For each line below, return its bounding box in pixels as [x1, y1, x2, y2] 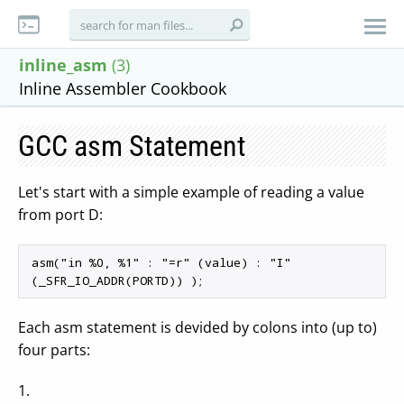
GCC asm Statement [18, 129, 245, 163]
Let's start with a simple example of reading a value [18, 182, 364, 202]
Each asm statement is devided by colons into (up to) [18, 317, 377, 337]
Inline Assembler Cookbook [19, 78, 226, 99]
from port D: [18, 205, 103, 225]
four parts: [18, 340, 90, 360]
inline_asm [19, 54, 107, 76]
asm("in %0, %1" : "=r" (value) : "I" [32, 254, 291, 271]
